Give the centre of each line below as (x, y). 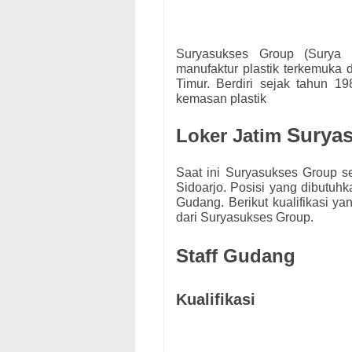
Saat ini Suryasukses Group (259, 173)
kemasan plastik (221, 99)
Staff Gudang (236, 256)
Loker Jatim (231, 136)
